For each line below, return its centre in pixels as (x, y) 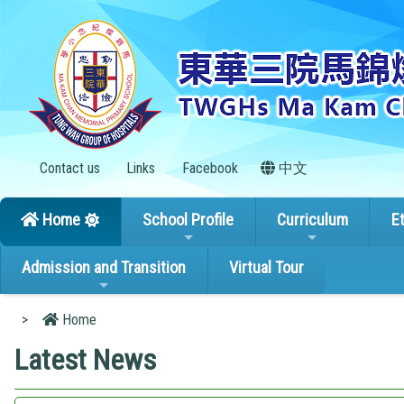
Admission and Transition (104, 268)
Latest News (85, 359)
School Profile (188, 219)
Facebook (208, 168)
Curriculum (312, 219)
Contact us (68, 168)
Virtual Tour (267, 268)
